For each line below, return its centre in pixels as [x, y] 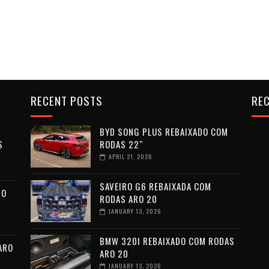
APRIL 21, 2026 [130, 156]
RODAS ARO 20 [128, 199]
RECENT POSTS [66, 100]
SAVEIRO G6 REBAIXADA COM [155, 186]
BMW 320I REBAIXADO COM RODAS [167, 241]
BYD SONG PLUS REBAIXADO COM [164, 131]
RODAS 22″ [121, 144]
